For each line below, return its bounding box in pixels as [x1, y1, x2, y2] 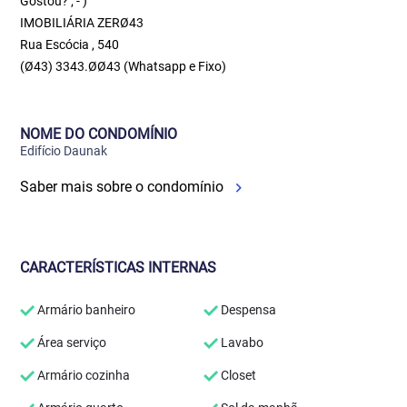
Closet [218, 368, 256, 382]
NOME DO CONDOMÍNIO [20, 125, 178, 143]
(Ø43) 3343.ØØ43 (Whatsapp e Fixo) [20, 59, 227, 74]
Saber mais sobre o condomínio [20, 178, 228, 195]
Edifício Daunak [20, 144, 108, 158]
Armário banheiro [35, 303, 136, 317]
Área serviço [35, 335, 107, 350]
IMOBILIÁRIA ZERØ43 [20, 15, 144, 30]
